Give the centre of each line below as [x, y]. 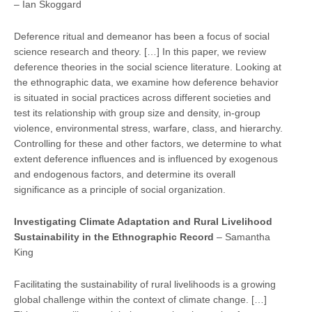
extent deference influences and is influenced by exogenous [146, 158]
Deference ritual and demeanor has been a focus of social [142, 36]
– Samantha [243, 236]
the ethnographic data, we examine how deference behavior [146, 82]
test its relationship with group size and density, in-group [137, 112]
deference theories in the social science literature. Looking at [148, 67]
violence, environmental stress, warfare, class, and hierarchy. [148, 128]
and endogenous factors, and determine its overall [125, 174]
